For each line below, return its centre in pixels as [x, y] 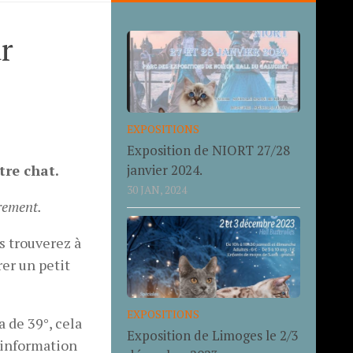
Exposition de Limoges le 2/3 [212, 335]
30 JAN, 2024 [156, 190]
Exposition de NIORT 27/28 [208, 150]
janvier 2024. [164, 170]
